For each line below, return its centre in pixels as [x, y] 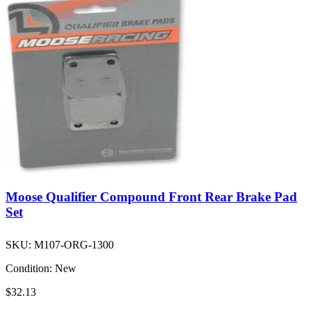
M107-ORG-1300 [74, 244]
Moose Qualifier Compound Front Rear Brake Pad [151, 196]
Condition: [29, 268]
